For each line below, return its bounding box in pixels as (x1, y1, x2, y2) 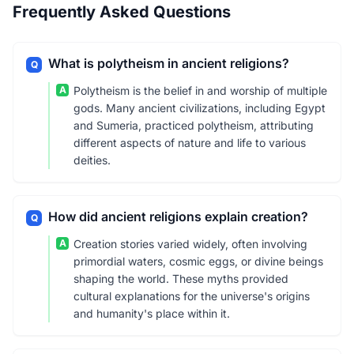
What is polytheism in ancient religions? (48, 55, 289, 71)
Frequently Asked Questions (13, 2, 231, 21)
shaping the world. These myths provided (73, 272, 288, 285)
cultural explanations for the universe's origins (73, 289, 310, 303)
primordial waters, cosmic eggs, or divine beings (73, 254, 323, 268)
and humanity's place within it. (73, 307, 230, 320)
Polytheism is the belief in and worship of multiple (73, 84, 327, 97)
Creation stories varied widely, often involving (73, 237, 307, 250)
